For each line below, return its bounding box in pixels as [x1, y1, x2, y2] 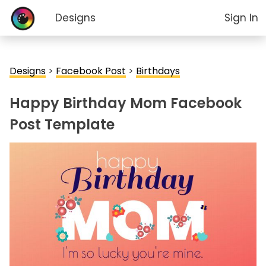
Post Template [9, 115, 115, 134]
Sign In [224, 11, 258, 25]
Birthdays [136, 64, 180, 78]
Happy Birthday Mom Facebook [9, 93, 242, 113]
